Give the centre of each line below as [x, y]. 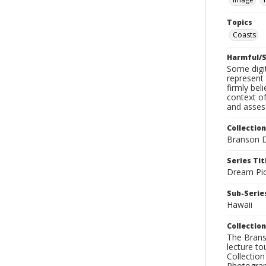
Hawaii [240, 205]
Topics [240, 22]
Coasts [244, 35]
